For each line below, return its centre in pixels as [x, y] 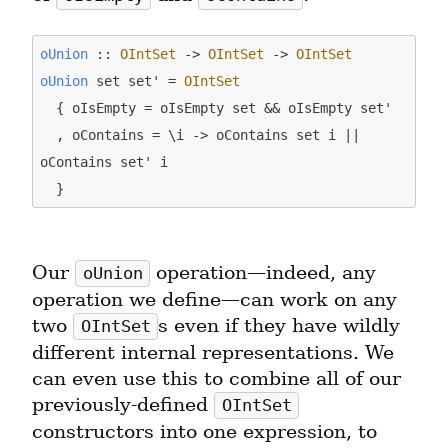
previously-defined [123, 405]
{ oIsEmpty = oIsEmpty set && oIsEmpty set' [48, 107]
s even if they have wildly [279, 326]
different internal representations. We [213, 353]
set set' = [136, 80]
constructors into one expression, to [204, 432]
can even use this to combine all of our [216, 379]
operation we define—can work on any [214, 300]
